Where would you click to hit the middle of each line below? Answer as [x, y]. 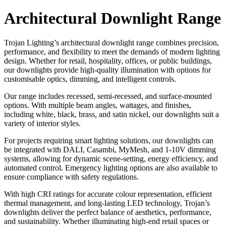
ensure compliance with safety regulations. [71, 177]
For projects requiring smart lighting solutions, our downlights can [109, 141]
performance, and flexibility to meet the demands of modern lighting [112, 52]
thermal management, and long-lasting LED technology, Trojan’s [107, 203]
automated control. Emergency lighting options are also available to [111, 168]
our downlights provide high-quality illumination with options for [107, 70]
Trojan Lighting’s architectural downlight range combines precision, [111, 43]
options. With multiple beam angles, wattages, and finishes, [98, 105]
